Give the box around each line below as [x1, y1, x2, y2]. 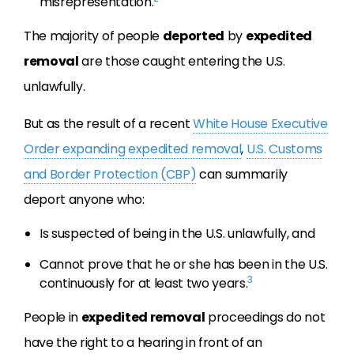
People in [24, 308, 81, 326]
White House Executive [193, 115, 328, 133]
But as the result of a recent [24, 115, 194, 133]
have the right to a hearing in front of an [24, 333, 262, 352]
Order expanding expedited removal [24, 140, 242, 158]
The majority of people [24, 27, 163, 45]
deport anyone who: [24, 190, 145, 209]
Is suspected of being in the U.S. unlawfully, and [40, 224, 315, 243]
